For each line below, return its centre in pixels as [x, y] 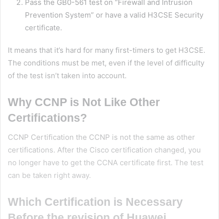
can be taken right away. [49, 175]
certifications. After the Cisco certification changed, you [104, 150]
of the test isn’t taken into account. [67, 75]
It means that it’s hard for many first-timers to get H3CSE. [107, 50]
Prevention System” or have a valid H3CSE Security [114, 15]
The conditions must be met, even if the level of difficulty [106, 63]
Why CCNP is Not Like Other [84, 102]
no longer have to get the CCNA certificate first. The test [106, 163]
